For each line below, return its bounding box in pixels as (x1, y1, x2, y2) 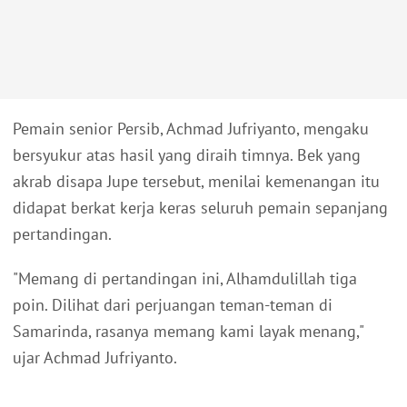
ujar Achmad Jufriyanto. (13, 347, 177, 369)
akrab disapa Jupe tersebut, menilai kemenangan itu (13, 171, 380, 193)
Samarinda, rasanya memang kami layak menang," (13, 321, 363, 342)
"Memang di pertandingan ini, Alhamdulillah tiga (13, 268, 357, 290)
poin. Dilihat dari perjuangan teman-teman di (13, 294, 333, 316)
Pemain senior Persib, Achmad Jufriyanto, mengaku (13, 118, 369, 140)
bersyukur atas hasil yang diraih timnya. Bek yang (13, 144, 361, 166)
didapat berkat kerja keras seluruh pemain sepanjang (13, 197, 388, 219)
